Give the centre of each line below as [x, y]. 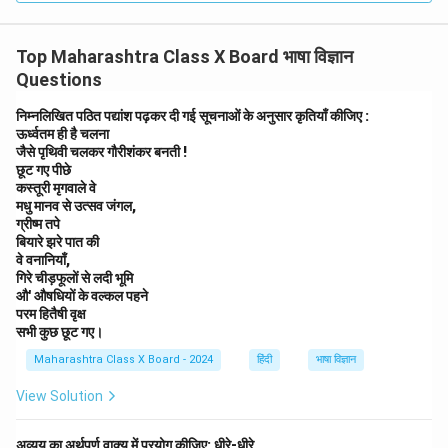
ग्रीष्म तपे [38, 223]
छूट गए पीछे [43, 169]
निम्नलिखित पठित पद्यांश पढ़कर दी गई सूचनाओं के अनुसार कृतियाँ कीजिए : [192, 115]
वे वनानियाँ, [43, 259]
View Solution [59, 395]
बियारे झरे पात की [57, 241]
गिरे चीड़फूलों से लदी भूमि [74, 277]
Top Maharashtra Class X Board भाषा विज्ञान [184, 56]
